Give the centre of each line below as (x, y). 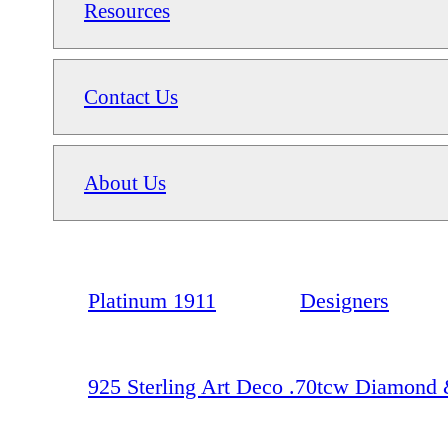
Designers (344, 300)
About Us (125, 182)
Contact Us (131, 96)
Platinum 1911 (152, 300)
